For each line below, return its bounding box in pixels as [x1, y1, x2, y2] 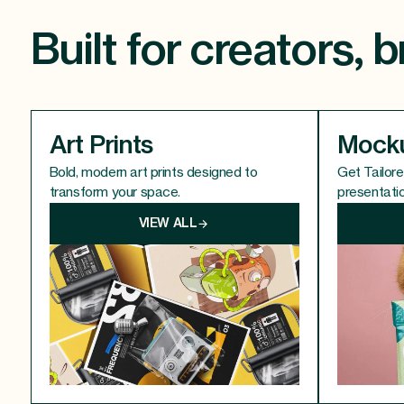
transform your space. [49, 186, 181, 200]
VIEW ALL [138, 217, 197, 231]
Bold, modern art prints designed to [49, 166, 258, 180]
